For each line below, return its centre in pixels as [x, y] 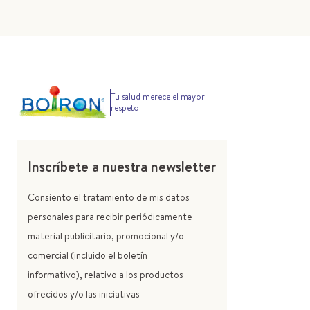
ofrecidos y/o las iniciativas [84, 294]
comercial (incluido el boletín [88, 256]
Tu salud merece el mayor [157, 96]
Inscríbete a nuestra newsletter [122, 167]
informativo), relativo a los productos [106, 275]
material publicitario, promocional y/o [106, 236]
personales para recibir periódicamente [110, 217]
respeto [125, 107]
